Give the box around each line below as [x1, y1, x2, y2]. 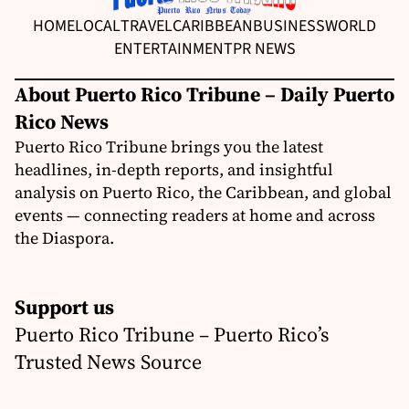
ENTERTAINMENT [113, 37, 233, 61]
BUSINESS [253, 15, 325, 38]
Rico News [15, 108, 109, 136]
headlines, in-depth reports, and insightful [15, 158, 333, 182]
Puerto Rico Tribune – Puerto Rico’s [15, 320, 330, 349]
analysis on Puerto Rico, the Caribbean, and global [15, 181, 392, 204]
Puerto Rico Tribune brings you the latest [15, 135, 323, 159]
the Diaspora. [15, 226, 114, 250]
